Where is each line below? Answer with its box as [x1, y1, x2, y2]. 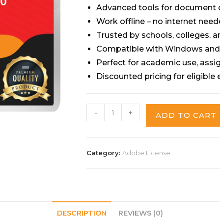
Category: [86, 149, 122, 157]
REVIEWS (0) [118, 209, 163, 218]
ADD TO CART [156, 110, 217, 120]
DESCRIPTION [57, 209, 107, 218]
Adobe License [122, 149, 170, 157]
